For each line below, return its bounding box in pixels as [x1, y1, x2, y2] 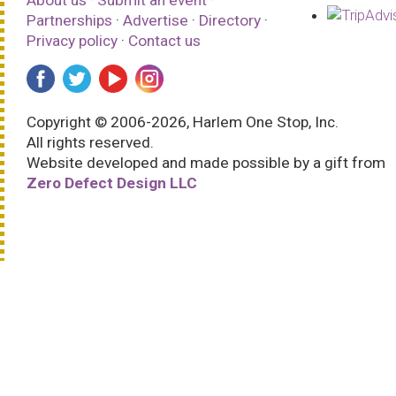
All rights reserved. [27, 133, 154, 151]
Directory [199, 11, 261, 29]
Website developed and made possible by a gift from [27, 153, 385, 171]
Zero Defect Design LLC [27, 173, 197, 192]
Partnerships [27, 11, 116, 29]
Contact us [128, 31, 201, 49]
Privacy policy [27, 31, 118, 49]
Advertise [123, 11, 188, 29]
